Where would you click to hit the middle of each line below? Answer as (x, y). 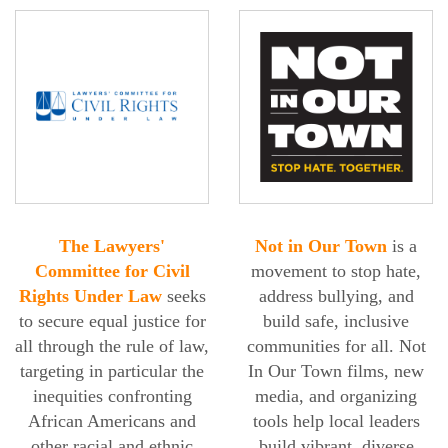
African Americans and (112, 421)
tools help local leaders (336, 421)
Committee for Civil (112, 271)
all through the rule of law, (112, 346)
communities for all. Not (336, 346)
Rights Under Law (90, 296)
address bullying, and (336, 296)
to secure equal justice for (112, 321)
